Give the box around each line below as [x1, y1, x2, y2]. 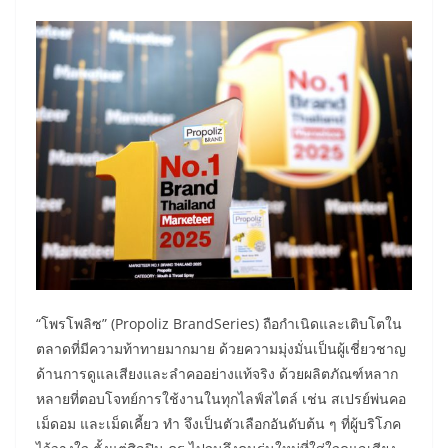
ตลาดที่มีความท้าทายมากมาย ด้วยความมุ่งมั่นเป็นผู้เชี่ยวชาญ [36, 338, 406, 358]
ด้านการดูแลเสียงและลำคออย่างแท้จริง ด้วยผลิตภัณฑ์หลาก [36, 363, 398, 383]
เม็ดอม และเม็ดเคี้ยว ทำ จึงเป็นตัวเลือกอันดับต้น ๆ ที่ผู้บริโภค [36, 413, 401, 433]
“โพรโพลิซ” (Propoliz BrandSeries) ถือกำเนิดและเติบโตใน [36, 313, 402, 333]
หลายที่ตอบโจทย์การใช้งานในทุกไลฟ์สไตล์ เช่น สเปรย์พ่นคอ [36, 388, 406, 408]
